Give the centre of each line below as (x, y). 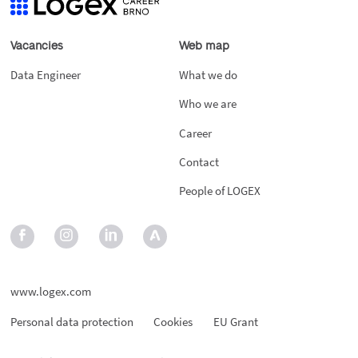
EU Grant (235, 322)
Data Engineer (45, 75)
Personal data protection (72, 322)
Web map (204, 46)
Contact (199, 161)
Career (195, 133)
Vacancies (36, 46)
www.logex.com (50, 292)
